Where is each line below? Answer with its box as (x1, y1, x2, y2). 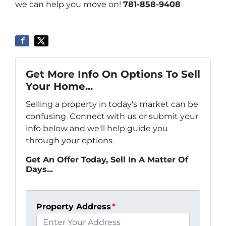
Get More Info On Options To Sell (26, 68, 200, 80)
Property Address (36, 201, 111, 211)
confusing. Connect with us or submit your (26, 111, 198, 121)
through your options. (26, 135, 114, 145)
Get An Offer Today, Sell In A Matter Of (26, 154, 188, 164)
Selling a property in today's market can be (26, 99, 198, 109)
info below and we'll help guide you (26, 123, 168, 133)
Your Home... (26, 80, 93, 92)
